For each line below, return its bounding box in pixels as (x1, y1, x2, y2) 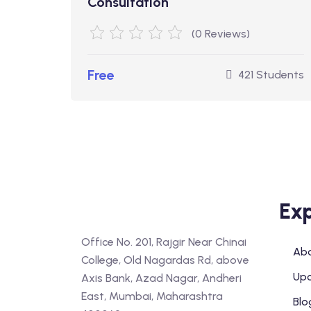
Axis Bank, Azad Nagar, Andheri (81, 271, 242, 285)
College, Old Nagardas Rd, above (81, 253, 249, 267)
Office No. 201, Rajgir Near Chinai (81, 235, 246, 249)
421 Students (238, 68, 304, 81)
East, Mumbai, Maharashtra (81, 289, 223, 303)
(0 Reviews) (192, 26, 250, 40)
